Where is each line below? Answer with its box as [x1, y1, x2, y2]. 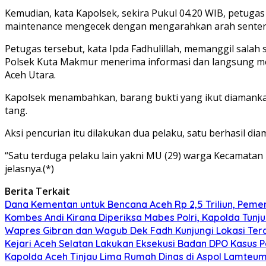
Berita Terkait [5, 184, 70, 198]
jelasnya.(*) [5, 161, 54, 175]
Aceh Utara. [5, 68, 56, 81]
